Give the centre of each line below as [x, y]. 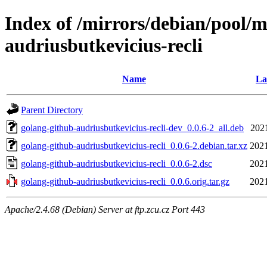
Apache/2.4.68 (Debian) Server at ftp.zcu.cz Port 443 [105, 209]
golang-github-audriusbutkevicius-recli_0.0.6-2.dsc [117, 163]
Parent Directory [52, 110]
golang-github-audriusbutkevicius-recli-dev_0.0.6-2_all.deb [132, 128]
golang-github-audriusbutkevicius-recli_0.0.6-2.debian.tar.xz [134, 145]
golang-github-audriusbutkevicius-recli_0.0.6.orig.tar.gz [125, 181]
